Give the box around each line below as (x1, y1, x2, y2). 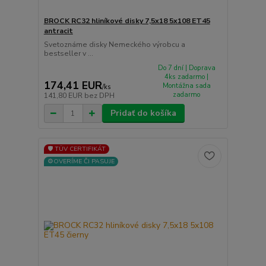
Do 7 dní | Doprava (157, 63, 216, 72)
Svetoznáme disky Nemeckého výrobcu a (43, 39, 185, 49)
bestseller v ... (43, 48, 93, 58)
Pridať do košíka (110, 107, 176, 119)
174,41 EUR (43, 78, 102, 93)
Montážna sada (162, 81, 211, 90)
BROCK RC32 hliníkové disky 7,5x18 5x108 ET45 (43, 15, 210, 26)
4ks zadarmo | (164, 72, 209, 81)
